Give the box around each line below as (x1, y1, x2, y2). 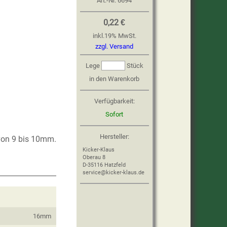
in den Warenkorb (89, 75, 140, 83)
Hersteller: (99, 133, 129, 140)
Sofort (105, 110, 124, 118)
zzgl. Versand (95, 43, 134, 50)
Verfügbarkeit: (94, 97, 135, 105)
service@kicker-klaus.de (82, 169, 144, 176)
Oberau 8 (82, 154, 105, 161)
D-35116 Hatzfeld (82, 162, 126, 168)
